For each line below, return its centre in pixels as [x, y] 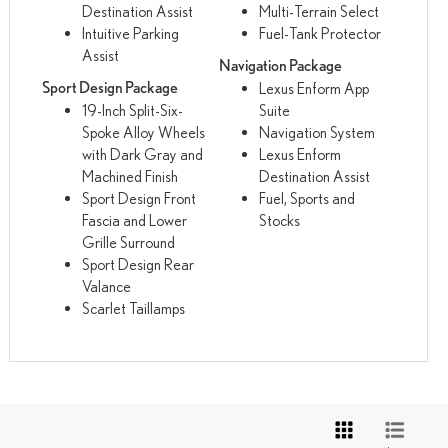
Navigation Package [280, 65]
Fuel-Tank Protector [319, 32]
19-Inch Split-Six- [133, 109]
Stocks [279, 219]
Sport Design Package [110, 87]
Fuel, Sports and [306, 197]
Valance [107, 285]
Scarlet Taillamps [134, 307]
